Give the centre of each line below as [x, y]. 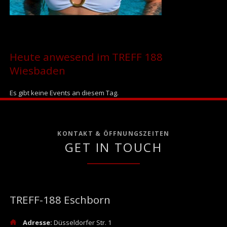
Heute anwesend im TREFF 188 [86, 56]
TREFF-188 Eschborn [60, 199]
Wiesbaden [37, 70]
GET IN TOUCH [113, 147]
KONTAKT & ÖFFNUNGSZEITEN [113, 133]
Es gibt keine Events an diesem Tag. [64, 93]
